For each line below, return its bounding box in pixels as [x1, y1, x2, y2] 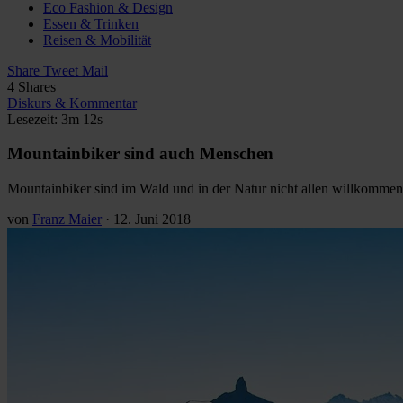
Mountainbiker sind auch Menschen [7, 144, 273, 164]
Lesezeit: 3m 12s [7, 111, 103, 127]
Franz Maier [32, 210, 102, 227]
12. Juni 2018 [113, 210, 191, 227]
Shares [18, 78, 56, 94]
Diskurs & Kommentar [7, 94, 137, 111]
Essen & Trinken [43, 15, 139, 31]
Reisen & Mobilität [43, 31, 151, 48]
